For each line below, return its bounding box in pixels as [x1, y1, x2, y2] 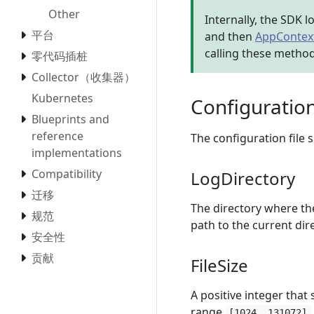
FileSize [191, 254, 248, 277]
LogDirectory [191, 167, 295, 190]
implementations [32, 145, 122, 161]
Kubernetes [32, 90, 93, 107]
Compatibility [32, 166, 102, 182]
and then [205, 29, 255, 44]
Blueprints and [32, 111, 109, 128]
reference [32, 128, 83, 144]
